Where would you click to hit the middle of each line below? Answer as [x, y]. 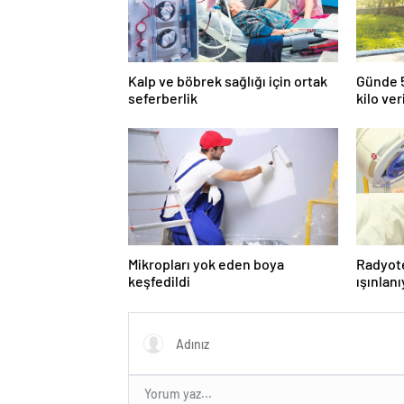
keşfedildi [159, 280]
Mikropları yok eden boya [206, 263]
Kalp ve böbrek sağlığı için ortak [228, 80]
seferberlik [163, 97]
